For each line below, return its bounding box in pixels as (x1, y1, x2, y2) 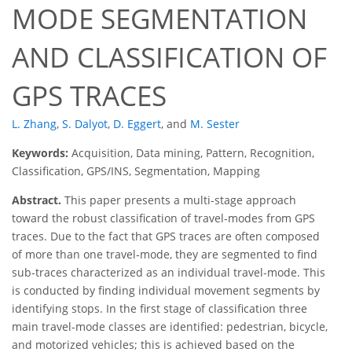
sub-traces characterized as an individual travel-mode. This (12, 265, 325, 280)
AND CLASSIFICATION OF (12, 38, 327, 76)
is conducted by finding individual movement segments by (12, 283, 320, 299)
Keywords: (12, 145, 71, 161)
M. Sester (190, 116, 240, 132)
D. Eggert (113, 116, 161, 132)
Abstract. (12, 192, 61, 208)
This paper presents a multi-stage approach (61, 192, 296, 208)
